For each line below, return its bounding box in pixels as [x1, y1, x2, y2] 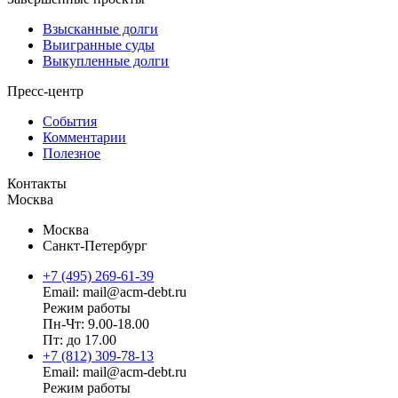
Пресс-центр [7, 83, 84, 99]
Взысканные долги [43, 20, 158, 36]
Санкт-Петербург [43, 237, 147, 253]
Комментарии [43, 129, 126, 145]
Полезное [43, 145, 100, 161]
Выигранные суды [43, 36, 155, 52]
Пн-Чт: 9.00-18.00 [43, 315, 149, 331]
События [43, 113, 97, 129]
